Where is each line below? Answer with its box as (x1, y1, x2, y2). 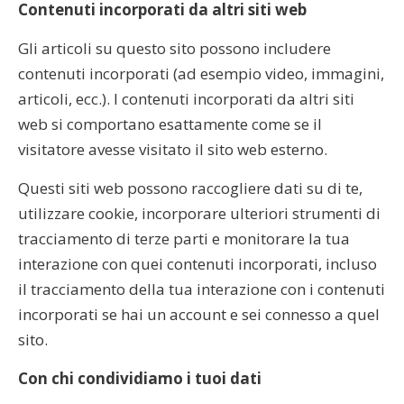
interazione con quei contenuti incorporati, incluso (18, 252, 377, 274)
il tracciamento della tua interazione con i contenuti (18, 278, 385, 299)
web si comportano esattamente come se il (18, 113, 322, 134)
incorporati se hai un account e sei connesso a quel (18, 303, 380, 325)
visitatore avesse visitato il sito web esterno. (18, 138, 327, 160)
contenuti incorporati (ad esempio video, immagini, (18, 62, 384, 84)
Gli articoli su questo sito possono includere (18, 37, 331, 59)
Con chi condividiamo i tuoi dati (18, 367, 262, 389)
